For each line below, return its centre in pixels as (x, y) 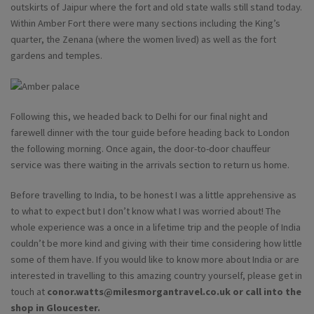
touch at (29, 292)
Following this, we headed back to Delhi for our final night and (139, 117)
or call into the (266, 292)
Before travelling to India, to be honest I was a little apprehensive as (153, 195)
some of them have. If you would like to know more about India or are (155, 260)
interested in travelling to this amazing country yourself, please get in (156, 276)
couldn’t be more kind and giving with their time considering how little (156, 244)
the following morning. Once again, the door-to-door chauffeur (141, 149)
